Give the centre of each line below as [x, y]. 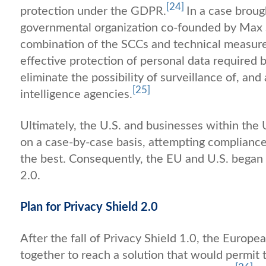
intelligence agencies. [76, 94]
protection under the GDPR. [93, 11]
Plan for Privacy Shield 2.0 [89, 207]
